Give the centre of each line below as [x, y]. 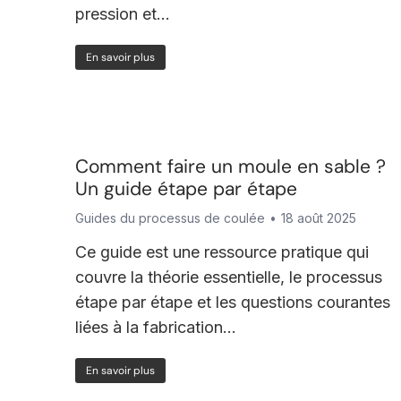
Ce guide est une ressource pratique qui [222, 252]
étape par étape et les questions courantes [232, 302]
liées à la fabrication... [155, 327]
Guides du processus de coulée [170, 218]
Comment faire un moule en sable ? [230, 166]
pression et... [122, 14]
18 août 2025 [318, 218]
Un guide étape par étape [186, 189]
